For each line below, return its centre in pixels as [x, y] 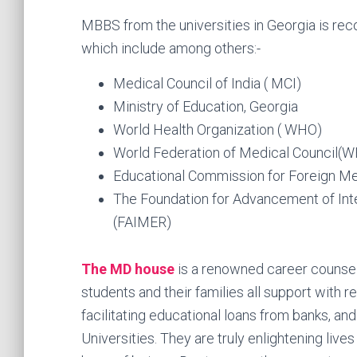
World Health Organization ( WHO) [218, 130]
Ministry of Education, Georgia [206, 107]
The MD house [128, 269]
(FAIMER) [142, 222]
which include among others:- [171, 49]
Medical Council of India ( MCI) [207, 84]
